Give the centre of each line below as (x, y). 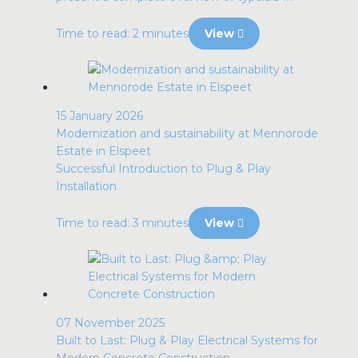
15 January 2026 (99, 116)
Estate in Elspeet (103, 151)
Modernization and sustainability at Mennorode (187, 133)
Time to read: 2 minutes (122, 34)
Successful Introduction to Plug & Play (163, 169)
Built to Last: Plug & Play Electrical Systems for (187, 340)
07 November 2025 (110, 323)
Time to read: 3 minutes (122, 223)
